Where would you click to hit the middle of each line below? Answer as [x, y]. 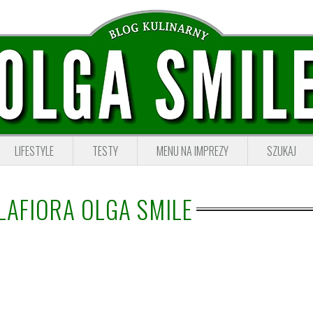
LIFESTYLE [34, 151]
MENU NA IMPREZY [192, 151]
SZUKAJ [282, 151]
